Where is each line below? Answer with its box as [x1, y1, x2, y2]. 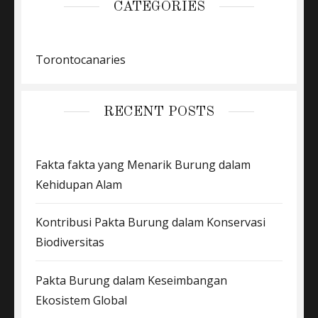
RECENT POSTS [104, 104, 214, 119]
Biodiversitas [35, 234, 104, 251]
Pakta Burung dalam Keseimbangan [35, 272, 227, 288]
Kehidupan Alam [35, 176, 122, 192]
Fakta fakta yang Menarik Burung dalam [35, 156, 251, 172]
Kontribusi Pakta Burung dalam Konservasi [35, 214, 265, 231]
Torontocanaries [35, 51, 126, 67]
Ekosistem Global [35, 292, 127, 308]
